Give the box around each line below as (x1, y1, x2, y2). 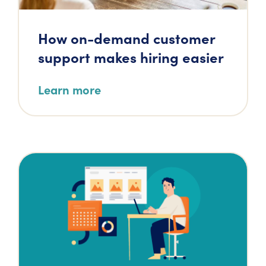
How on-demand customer (38, 28, 215, 47)
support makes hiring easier (38, 47, 224, 66)
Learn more (38, 81, 101, 97)
